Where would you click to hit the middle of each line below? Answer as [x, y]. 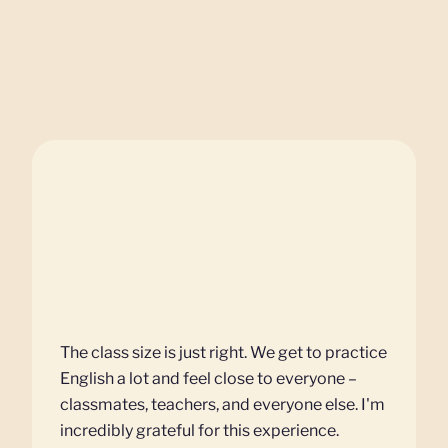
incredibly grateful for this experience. [199, 430]
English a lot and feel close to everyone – [208, 378]
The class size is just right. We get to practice [223, 352]
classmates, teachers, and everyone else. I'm [222, 404]
